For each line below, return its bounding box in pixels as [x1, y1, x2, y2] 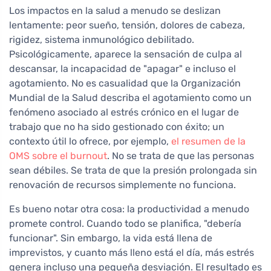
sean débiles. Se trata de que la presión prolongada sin [9, 165, 257, 177]
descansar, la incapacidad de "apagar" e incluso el [9, 63, 236, 75]
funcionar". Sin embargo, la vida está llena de [9, 232, 212, 244]
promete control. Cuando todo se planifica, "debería [9, 218, 241, 230]
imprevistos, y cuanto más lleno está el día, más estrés [9, 247, 254, 259]
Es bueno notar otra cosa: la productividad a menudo [9, 203, 249, 215]
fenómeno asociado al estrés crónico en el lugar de [9, 106, 239, 119]
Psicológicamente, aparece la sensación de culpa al [9, 48, 242, 60]
